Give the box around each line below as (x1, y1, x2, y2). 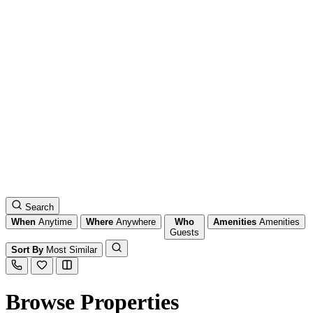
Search (25, 202, 54, 212)
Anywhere (116, 217, 156, 227)
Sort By (11, 245, 43, 255)
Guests (170, 227, 199, 238)
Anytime (38, 217, 72, 227)
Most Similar (46, 245, 97, 255)
